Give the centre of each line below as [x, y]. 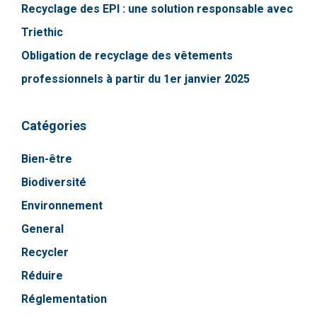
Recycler [45, 253]
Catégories [54, 126]
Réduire [42, 276]
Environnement [62, 206]
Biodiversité [54, 183]
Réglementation [64, 299]
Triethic [42, 33]
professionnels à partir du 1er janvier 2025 [136, 79]
